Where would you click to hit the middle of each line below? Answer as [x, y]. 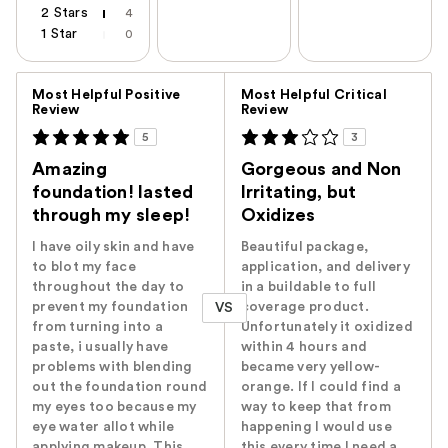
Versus [247, 83]
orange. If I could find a [320, 387]
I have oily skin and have [113, 247]
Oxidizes [278, 215]
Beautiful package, [304, 247]
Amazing [69, 169]
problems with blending [112, 367]
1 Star [59, 34]
